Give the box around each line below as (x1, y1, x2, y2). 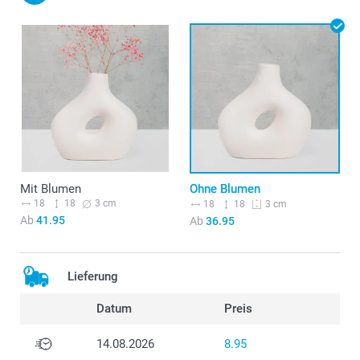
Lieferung (67, 269, 118, 284)
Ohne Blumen (189, 182, 260, 197)
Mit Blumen (20, 182, 81, 197)
